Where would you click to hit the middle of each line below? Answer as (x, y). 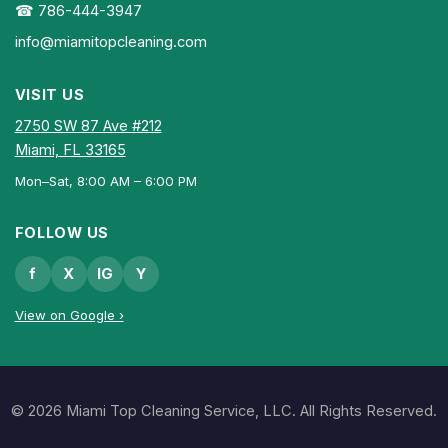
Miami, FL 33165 (70, 150)
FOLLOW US (62, 232)
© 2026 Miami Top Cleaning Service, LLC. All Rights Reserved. (224, 411)
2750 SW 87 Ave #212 (88, 126)
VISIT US (49, 94)
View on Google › (69, 314)
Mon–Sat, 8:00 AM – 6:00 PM (105, 180)
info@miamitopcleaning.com (110, 41)
